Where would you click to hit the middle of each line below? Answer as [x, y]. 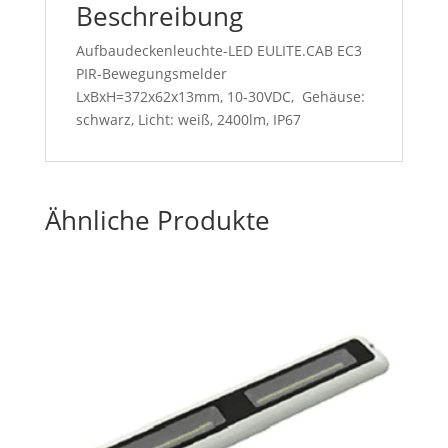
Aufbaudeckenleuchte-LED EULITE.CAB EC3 [218, 51]
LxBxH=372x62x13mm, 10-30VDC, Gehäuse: [220, 97]
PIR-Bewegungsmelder [151, 74]
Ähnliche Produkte [157, 220]
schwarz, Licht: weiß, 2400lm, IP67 [188, 120]
